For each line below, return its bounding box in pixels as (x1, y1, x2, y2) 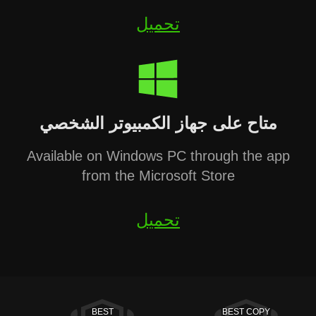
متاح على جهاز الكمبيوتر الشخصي (39, 114, 277, 133)
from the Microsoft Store (81, 168, 235, 183)
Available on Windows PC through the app (26, 148, 290, 164)
